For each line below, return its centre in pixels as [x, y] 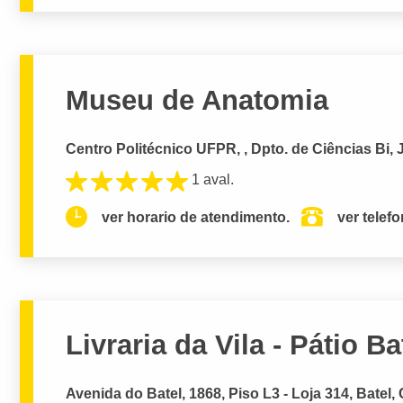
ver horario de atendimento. [196, 217]
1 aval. [213, 180]
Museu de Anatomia [197, 100]
